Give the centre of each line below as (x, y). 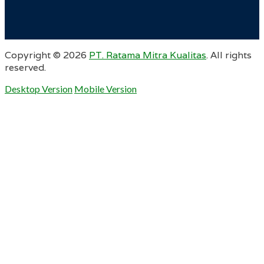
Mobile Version (105, 89)
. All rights (229, 55)
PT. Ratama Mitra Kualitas (148, 55)
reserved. (25, 68)
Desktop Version (39, 89)
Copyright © (34, 55)
